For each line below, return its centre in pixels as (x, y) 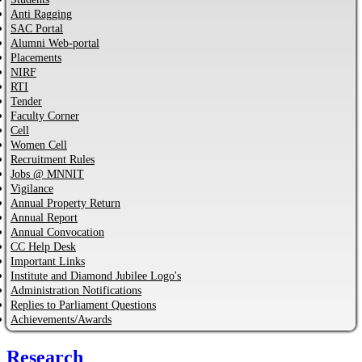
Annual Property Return (65, 203)
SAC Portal (37, 28)
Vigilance (32, 188)
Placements (36, 57)
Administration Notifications (76, 290)
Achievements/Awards (61, 319)
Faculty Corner (45, 116)
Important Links (48, 261)
